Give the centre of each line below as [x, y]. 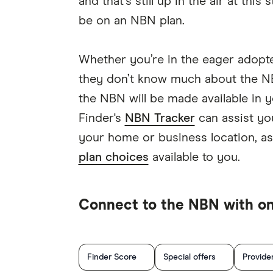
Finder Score [112, 257]
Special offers [189, 257]
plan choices [113, 157]
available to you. [194, 157]
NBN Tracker [160, 118]
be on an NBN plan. [131, 21]
